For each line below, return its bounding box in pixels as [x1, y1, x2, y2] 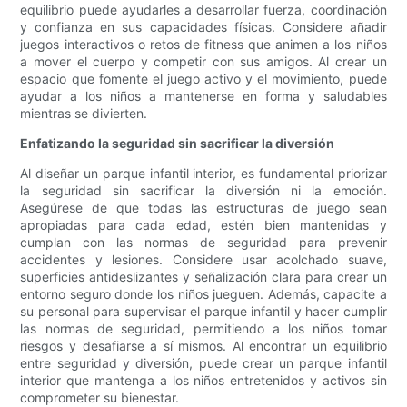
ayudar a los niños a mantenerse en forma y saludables [20, 88, 387, 104]
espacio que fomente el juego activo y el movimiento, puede [20, 71, 387, 87]
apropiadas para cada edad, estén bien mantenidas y [20, 217, 387, 233]
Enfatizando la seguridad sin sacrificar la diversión [20, 135, 335, 152]
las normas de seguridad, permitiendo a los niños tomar [20, 321, 387, 337]
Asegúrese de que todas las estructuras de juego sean [20, 200, 387, 216]
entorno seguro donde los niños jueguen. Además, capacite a [20, 286, 387, 303]
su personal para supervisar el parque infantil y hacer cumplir [20, 303, 387, 320]
